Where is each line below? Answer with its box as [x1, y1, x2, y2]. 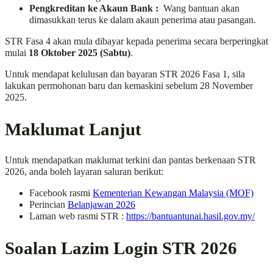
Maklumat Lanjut [5, 119, 141, 139]
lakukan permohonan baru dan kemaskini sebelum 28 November [5, 80, 253, 92]
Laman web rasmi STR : [29, 211, 126, 222]
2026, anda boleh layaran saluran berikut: [5, 166, 163, 178]
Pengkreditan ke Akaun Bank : [29, 2, 158, 14]
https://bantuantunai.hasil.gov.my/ [126, 211, 255, 222]
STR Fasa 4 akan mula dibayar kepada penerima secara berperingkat [5, 36, 268, 48]
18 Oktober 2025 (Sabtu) [29, 48, 130, 59]
